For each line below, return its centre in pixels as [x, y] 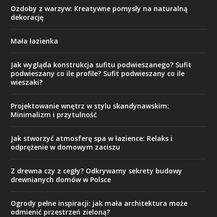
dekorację [27, 17]
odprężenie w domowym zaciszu [66, 147]
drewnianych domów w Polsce [61, 179]
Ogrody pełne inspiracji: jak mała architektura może [99, 203]
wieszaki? [27, 82]
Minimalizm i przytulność [54, 114]
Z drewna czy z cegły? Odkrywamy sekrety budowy [97, 170]
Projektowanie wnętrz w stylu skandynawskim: [90, 106]
